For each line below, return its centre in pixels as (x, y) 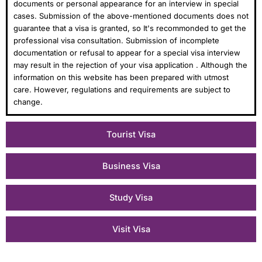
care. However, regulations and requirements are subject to (122, 89)
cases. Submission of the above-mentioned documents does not (131, 15)
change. (28, 101)
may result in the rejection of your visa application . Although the (130, 65)
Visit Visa (131, 229)
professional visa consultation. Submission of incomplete (116, 40)
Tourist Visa (131, 134)
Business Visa (131, 166)
